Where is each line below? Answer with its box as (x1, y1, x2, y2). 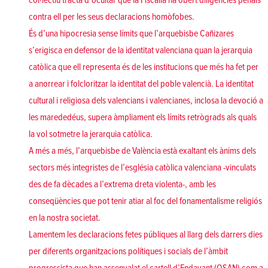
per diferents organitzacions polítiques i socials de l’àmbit (29, 245, 228, 258)
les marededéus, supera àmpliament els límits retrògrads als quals (29, 111, 257, 124)
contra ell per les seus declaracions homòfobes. (29, 11, 194, 23)
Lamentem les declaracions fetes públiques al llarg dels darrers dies (29, 229, 263, 241)
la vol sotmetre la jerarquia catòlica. (29, 128, 153, 141)
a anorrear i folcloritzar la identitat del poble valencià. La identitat (29, 78, 254, 90)
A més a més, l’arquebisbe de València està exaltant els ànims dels (29, 145, 256, 157)
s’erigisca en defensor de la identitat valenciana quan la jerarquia (29, 44, 252, 57)
